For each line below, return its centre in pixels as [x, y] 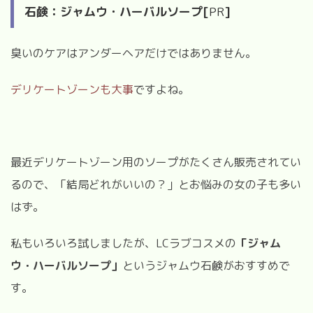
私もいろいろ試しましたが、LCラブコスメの [123, 243]
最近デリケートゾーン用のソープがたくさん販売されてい [156, 162]
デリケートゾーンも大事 [72, 89]
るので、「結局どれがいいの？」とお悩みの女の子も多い [156, 184]
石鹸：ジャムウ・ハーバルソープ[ [117, 11]
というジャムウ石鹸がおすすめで [206, 265]
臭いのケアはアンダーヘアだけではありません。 [133, 53]
